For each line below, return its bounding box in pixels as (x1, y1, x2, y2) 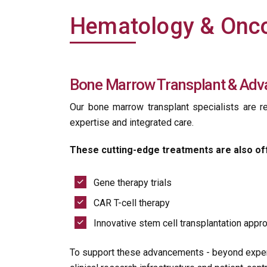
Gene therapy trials (94, 177, 172, 188)
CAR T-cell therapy (94, 197, 170, 209)
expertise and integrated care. (70, 117, 194, 128)
